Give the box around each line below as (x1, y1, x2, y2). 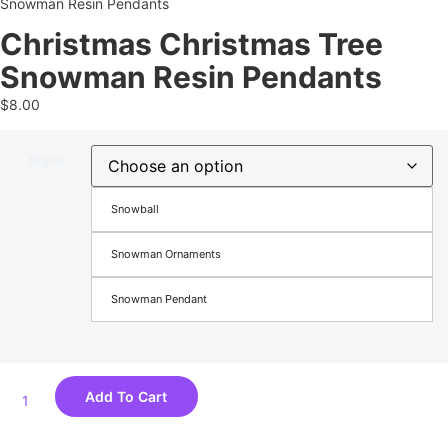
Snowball (111, 202, 159, 217)
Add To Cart (84, 388, 168, 406)
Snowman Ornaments (111, 247, 221, 262)
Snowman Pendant (111, 292, 207, 307)
